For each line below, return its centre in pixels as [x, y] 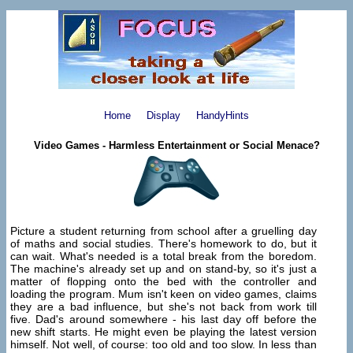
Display [163, 115]
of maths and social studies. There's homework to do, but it [163, 244]
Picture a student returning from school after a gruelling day [163, 231]
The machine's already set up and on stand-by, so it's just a [163, 269]
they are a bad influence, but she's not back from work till [163, 307]
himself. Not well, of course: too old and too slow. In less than [163, 345]
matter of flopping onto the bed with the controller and [163, 282]
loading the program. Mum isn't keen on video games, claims [163, 294]
